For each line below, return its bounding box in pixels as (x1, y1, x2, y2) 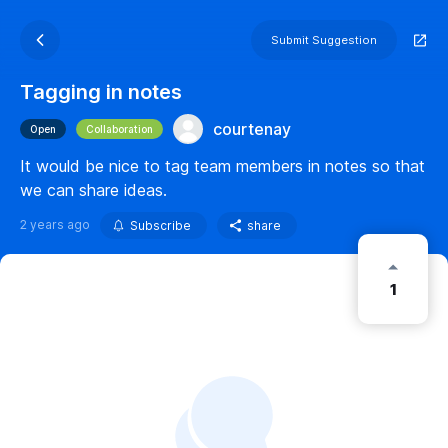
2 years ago (20, 217, 90, 232)
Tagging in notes (20, 80, 182, 104)
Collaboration (86, 123, 153, 135)
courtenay (213, 119, 291, 139)
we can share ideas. (20, 180, 167, 200)
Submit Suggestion (271, 33, 377, 47)
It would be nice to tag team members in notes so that (20, 156, 425, 176)
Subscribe (130, 218, 191, 233)
